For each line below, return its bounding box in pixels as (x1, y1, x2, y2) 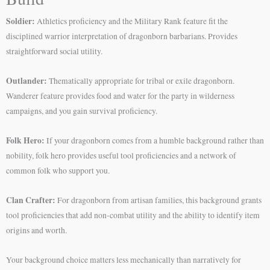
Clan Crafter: (6, 193, 55, 206)
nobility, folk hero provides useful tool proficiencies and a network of (6, 150, 236, 161)
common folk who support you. (6, 165, 110, 176)
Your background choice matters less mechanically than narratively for (6, 254, 241, 265)
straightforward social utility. (6, 46, 102, 57)
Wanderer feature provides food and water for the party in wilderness (6, 90, 234, 102)
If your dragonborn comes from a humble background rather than (45, 135, 264, 146)
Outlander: (6, 75, 47, 87)
